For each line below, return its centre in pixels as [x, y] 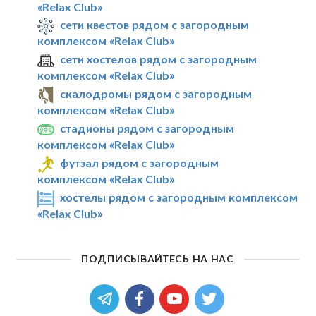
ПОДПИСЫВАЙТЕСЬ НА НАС [158, 258]
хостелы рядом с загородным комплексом [179, 197]
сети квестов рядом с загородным [155, 25]
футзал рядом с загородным [140, 162]
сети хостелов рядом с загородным [159, 59]
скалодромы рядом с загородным [156, 94]
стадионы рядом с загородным [147, 128]
